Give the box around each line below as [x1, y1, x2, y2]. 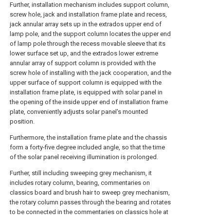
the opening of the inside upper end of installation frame [10, 98, 168, 106]
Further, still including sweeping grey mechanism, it [10, 169, 152, 177]
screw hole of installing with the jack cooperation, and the [10, 69, 171, 76]
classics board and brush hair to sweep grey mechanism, [10, 189, 170, 196]
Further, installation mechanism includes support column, [10, 1, 169, 8]
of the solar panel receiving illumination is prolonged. [10, 153, 158, 161]
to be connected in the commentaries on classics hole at [10, 208, 168, 216]
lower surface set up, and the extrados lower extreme [10, 50, 158, 57]
